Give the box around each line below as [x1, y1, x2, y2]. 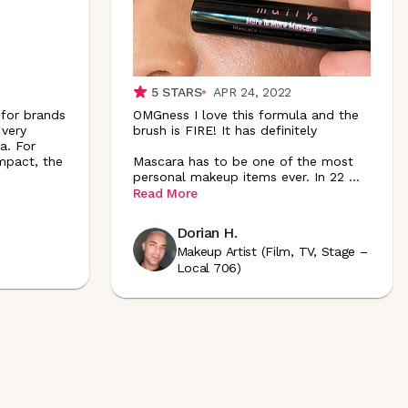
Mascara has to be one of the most [132, 153, 353, 168]
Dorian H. [176, 224, 238, 241]
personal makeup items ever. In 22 [132, 168, 344, 184]
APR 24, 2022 [212, 84, 292, 99]
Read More [132, 186, 198, 200]
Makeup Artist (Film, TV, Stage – [176, 244, 368, 259]
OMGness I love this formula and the [132, 107, 359, 122]
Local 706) [176, 260, 241, 275]
